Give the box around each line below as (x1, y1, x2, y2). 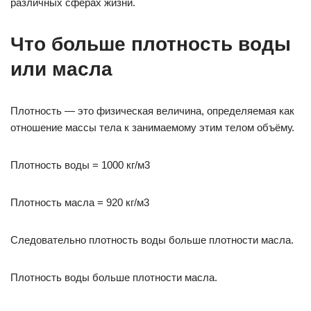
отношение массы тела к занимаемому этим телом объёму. (10, 121, 294, 133)
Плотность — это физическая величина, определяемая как (10, 105, 294, 117)
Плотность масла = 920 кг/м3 (10, 196, 149, 208)
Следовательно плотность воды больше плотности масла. (10, 234, 294, 246)
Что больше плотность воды (10, 33, 291, 55)
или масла (10, 58, 112, 80)
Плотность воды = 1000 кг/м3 (10, 159, 150, 171)
